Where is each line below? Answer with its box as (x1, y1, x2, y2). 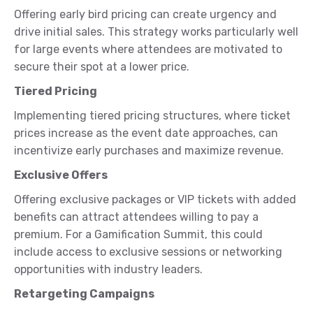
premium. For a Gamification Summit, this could (14, 228, 263, 242)
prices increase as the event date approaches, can (14, 126, 278, 140)
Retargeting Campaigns (14, 287, 154, 301)
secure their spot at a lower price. (14, 60, 189, 74)
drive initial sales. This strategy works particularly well (14, 25, 298, 39)
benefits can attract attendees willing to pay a (14, 210, 259, 224)
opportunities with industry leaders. (14, 263, 203, 277)
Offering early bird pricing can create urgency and (14, 8, 277, 22)
